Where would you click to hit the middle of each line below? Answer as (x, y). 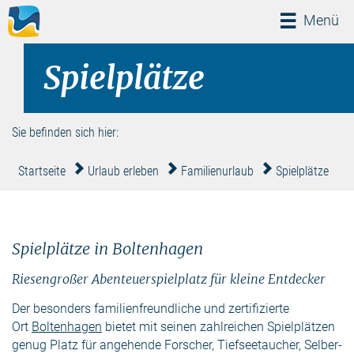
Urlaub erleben (123, 171)
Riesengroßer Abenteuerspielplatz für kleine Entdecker (169, 279)
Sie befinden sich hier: (65, 132)
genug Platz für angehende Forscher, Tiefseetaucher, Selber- (177, 345)
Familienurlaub (217, 171)
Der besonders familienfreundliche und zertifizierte (151, 309)
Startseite (42, 171)
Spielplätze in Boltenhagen (107, 249)
